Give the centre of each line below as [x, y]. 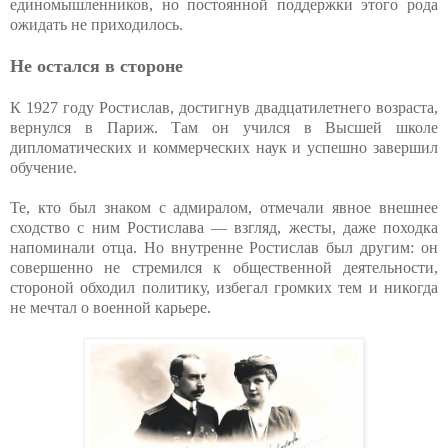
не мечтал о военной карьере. [110, 307]
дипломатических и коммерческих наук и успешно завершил [224, 147]
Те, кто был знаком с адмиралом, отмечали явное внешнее [224, 207]
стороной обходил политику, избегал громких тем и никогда [224, 287]
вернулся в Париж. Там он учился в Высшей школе [224, 127]
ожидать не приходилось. [96, 24]
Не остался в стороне [96, 65]
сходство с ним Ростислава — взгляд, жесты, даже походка [224, 227]
